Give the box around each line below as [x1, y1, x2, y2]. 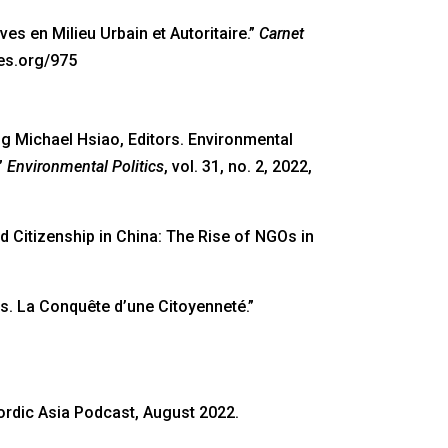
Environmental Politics [2, 156, 164, 176]
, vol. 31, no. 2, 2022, [163, 156, 312, 176]
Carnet [258, 23, 304, 43]
